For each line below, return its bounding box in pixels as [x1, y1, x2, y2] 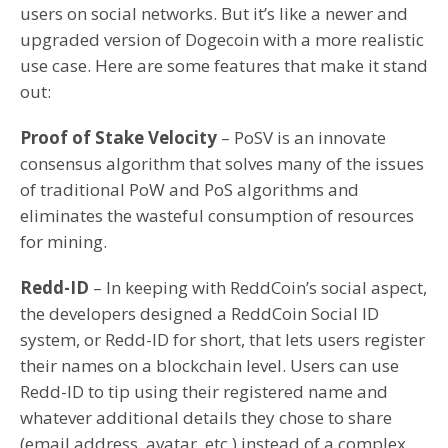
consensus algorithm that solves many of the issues [20, 152, 424, 176]
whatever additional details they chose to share [20, 406, 392, 430]
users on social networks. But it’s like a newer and [20, 2, 408, 26]
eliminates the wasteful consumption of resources [20, 204, 414, 228]
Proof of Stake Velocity [20, 126, 217, 150]
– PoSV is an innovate [217, 126, 386, 150]
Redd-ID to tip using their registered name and [20, 380, 388, 404]
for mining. [20, 230, 107, 254]
